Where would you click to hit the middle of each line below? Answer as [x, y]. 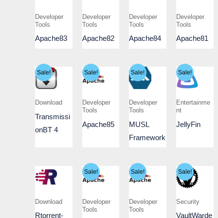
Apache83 [51, 38]
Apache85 [98, 124]
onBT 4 [46, 129]
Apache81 [192, 38]
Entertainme [193, 103]
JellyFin [188, 124]
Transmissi [53, 116]
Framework [147, 137]
